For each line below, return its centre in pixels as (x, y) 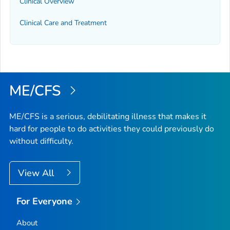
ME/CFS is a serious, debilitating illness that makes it (108, 116)
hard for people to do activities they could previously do (112, 129)
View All (37, 173)
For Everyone (44, 201)
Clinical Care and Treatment (63, 23)
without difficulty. (41, 141)
